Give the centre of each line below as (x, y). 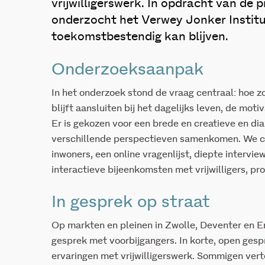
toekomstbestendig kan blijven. (140, 37)
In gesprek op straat (131, 202)
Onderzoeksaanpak (127, 70)
